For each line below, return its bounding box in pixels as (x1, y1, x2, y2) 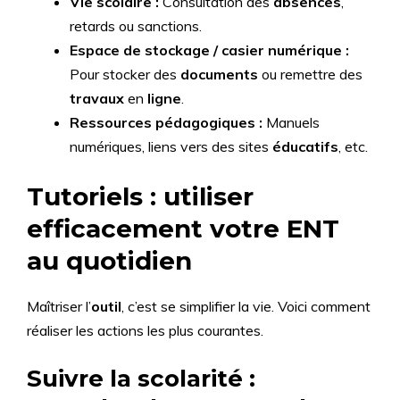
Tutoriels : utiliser (27, 181, 254, 212)
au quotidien (27, 246, 192, 276)
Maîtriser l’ (27, 297, 91, 315)
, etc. (338, 137, 368, 155)
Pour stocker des (70, 65, 180, 83)
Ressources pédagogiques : (70, 113, 262, 131)
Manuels (262, 113, 320, 131)
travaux (70, 89, 124, 107)
